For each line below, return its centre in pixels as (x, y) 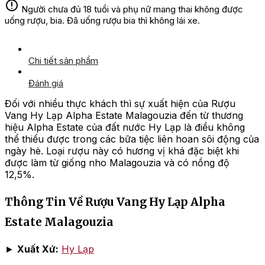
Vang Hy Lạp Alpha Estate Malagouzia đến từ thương (124, 116)
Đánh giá (46, 83)
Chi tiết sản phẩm (63, 61)
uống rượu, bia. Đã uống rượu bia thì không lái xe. (102, 21)
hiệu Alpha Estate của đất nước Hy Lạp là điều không (125, 127)
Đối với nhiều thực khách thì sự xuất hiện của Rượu (120, 104)
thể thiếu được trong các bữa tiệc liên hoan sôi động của (132, 139)
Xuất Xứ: (38, 249)
